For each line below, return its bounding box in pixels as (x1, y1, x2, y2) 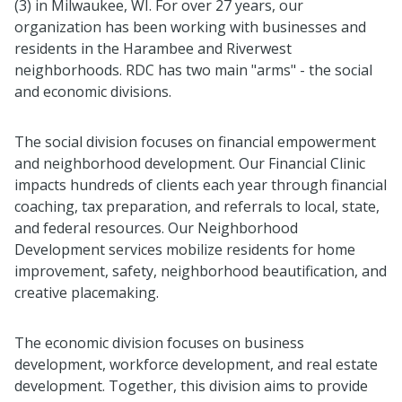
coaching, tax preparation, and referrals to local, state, (14, 196, 380, 216)
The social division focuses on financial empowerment (14, 131, 376, 152)
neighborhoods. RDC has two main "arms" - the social (14, 59, 372, 80)
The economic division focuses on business (14, 332, 304, 353)
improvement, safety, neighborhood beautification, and (14, 260, 387, 281)
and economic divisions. (14, 81, 171, 101)
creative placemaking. (14, 282, 159, 302)
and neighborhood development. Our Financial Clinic (14, 153, 365, 173)
